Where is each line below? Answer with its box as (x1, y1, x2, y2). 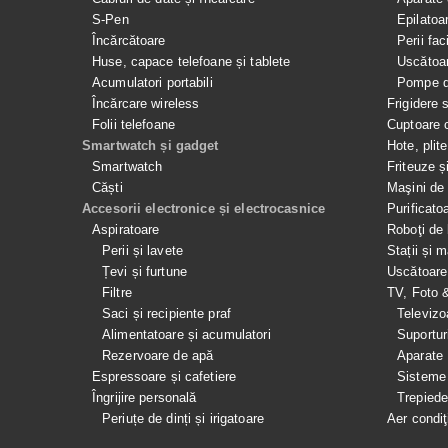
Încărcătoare (92, 33, 166, 48)
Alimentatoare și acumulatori (102, 327, 271, 342)
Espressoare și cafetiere (92, 369, 237, 384)
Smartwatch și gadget (82, 138, 219, 153)
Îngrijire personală (92, 390, 197, 405)
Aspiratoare (92, 222, 160, 237)
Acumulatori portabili (92, 75, 213, 90)
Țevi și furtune (102, 264, 187, 279)
